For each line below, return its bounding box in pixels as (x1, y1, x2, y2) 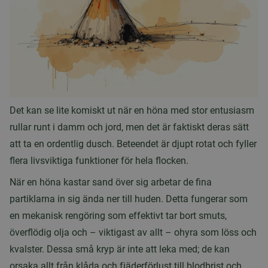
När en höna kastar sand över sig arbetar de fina (10, 176, 212, 188)
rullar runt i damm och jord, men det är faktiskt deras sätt (10, 121, 249, 133)
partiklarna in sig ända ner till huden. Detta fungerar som (10, 193, 248, 205)
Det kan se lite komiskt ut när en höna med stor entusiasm (10, 105, 254, 116)
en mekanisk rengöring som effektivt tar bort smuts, (10, 210, 227, 221)
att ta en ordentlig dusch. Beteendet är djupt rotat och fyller (10, 138, 257, 150)
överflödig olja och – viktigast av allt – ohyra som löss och (10, 227, 257, 238)
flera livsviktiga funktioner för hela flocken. (10, 155, 188, 166)
